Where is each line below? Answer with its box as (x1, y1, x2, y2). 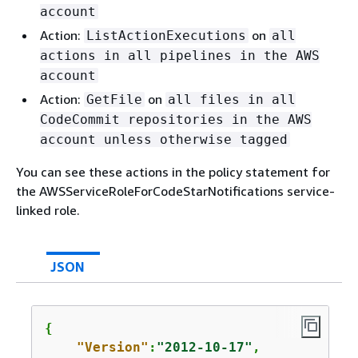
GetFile (86, 91, 142, 107)
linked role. (16, 201, 80, 218)
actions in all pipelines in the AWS (40, 47, 320, 63)
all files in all (168, 91, 296, 107)
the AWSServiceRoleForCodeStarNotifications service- (16, 182, 335, 199)
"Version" (76, 339, 149, 355)
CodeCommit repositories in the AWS (40, 111, 312, 127)
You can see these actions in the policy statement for (16, 163, 330, 180)
